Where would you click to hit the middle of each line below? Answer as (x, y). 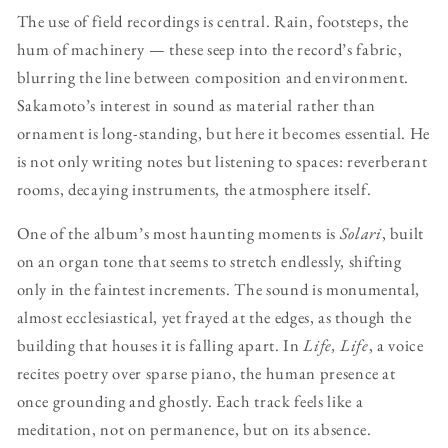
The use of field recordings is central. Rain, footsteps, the (213, 20)
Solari (360, 233)
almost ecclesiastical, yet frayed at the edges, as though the (214, 317)
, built (403, 233)
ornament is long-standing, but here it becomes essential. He (223, 132)
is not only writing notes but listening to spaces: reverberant (222, 160)
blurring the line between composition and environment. (213, 76)
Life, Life (336, 345)
